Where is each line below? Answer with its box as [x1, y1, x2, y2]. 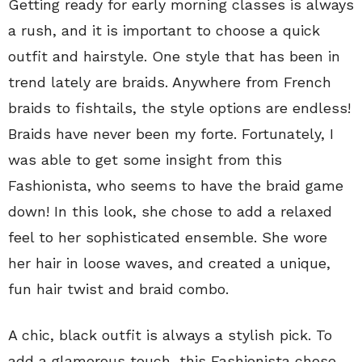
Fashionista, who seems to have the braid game [8, 177, 343, 195]
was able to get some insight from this [8, 151, 282, 169]
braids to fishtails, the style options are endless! [8, 99, 351, 117]
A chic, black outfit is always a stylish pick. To [8, 326, 332, 344]
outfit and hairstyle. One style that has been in [8, 48, 340, 65]
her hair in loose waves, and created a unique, [8, 255, 330, 272]
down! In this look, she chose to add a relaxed [8, 203, 332, 221]
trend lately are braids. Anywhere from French [8, 74, 331, 91]
